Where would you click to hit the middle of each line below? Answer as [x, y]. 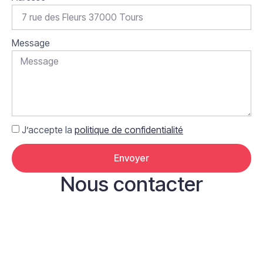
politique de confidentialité [129, 129]
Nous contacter [131, 183]
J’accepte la [48, 129]
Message [31, 43]
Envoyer [131, 158]
